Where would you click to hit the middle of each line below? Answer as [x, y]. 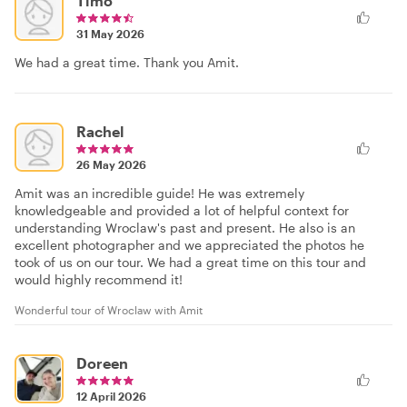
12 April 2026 [111, 396]
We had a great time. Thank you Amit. [127, 62]
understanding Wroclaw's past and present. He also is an [185, 227]
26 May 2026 [111, 164]
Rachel [100, 131]
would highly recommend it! [99, 279]
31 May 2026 [110, 33]
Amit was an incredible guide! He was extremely [159, 193]
